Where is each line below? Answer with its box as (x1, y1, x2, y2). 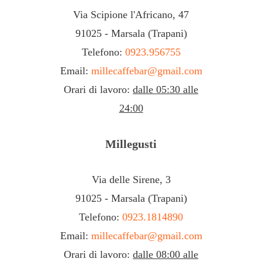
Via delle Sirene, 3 (91, 174, 171, 186)
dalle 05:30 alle (133, 84, 198, 96)
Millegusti (105, 137, 157, 151)
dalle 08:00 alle (133, 249, 198, 261)
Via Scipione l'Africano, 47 (73, 9, 189, 21)
